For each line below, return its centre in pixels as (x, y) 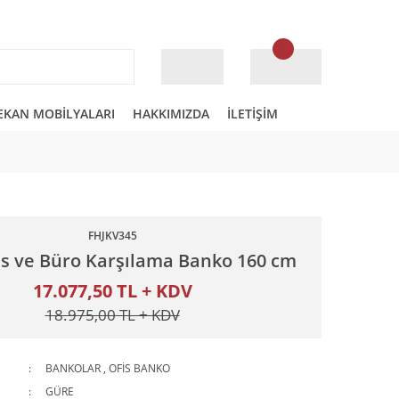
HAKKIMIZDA (171, 114)
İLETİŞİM (252, 114)
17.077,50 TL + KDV (112, 291)
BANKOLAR (73, 368)
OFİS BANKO (139, 368)
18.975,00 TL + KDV (112, 315)
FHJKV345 (112, 236)
